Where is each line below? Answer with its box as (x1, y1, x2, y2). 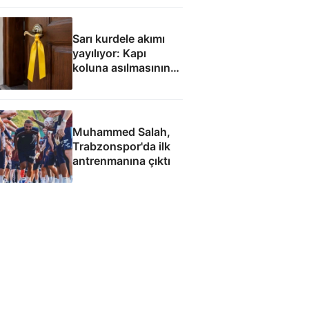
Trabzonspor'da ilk (72, 139, 170, 153)
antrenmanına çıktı (72, 153, 170, 168)
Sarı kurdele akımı (72, 32, 165, 46)
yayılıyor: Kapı (72, 46, 146, 61)
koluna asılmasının (72, 61, 170, 75)
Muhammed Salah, (72, 124, 170, 139)
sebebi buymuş (72, 75, 153, 90)
